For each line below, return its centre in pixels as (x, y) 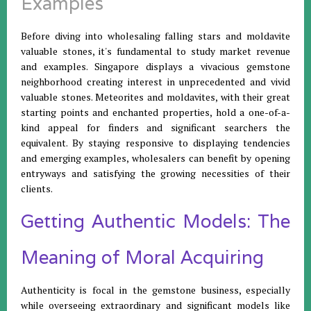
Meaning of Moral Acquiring (142, 257)
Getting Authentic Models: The (155, 221)
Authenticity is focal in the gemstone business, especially (155, 290)
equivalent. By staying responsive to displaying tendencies (155, 143)
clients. (37, 188)
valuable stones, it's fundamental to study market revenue (155, 51)
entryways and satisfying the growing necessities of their (155, 173)
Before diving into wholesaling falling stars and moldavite (155, 36)
